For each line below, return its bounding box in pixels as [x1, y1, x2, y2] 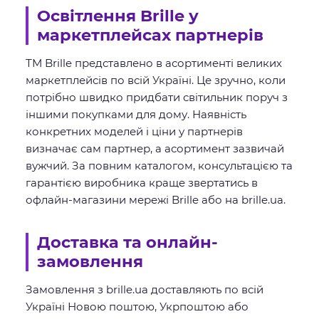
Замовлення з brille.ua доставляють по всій [26, 283, 263, 296]
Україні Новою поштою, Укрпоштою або [26, 300, 249, 313]
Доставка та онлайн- [37, 232, 218, 252]
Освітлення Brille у [37, 6, 199, 26]
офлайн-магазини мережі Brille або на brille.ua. [26, 193, 286, 206]
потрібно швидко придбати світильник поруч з [26, 90, 288, 104]
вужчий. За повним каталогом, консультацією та [26, 159, 293, 172]
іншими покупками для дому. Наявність [26, 108, 246, 121]
